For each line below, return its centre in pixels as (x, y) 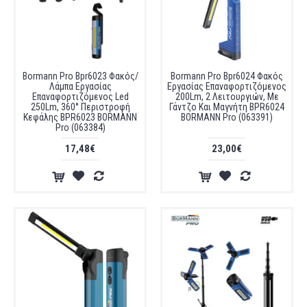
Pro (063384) (80, 127)
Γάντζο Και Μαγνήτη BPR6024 (227, 107)
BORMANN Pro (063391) (227, 117)
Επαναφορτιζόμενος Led (80, 97)
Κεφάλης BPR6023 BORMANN (80, 117)
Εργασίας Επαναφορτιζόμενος (227, 86)
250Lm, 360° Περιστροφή (80, 107)
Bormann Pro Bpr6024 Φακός (227, 76)
